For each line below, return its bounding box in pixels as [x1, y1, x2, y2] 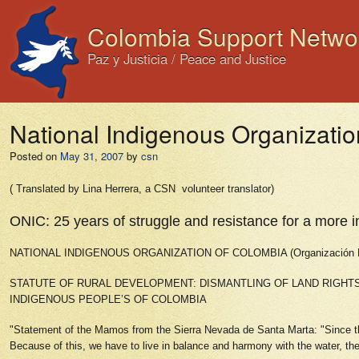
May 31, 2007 [60, 148, 123, 163]
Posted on [10, 148, 57, 163]
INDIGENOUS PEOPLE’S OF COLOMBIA [10, 293, 210, 305]
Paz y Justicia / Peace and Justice [87, 49, 286, 68]
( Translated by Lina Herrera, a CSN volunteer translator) [10, 183, 274, 195]
